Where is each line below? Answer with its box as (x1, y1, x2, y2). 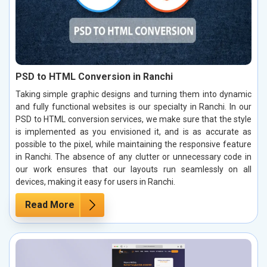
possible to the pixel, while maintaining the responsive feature (15, 139, 252, 150)
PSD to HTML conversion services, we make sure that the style (15, 114, 252, 125)
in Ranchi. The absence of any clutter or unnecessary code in (15, 152, 252, 162)
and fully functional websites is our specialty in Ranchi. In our (15, 102, 252, 112)
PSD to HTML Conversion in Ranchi (15, 71, 173, 83)
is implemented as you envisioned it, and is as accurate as (15, 127, 252, 137)
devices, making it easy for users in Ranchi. (15, 177, 175, 187)
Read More (25, 199, 74, 211)
